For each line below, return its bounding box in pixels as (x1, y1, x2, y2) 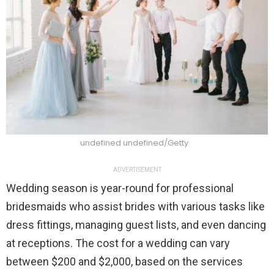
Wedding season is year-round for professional (6, 182, 234, 195)
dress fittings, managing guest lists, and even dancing (6, 218, 266, 232)
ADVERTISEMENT (113, 166, 161, 174)
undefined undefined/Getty (80, 137, 188, 149)
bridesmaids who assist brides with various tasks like (6, 200, 265, 213)
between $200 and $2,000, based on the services (6, 255, 243, 268)
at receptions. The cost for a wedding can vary (6, 237, 230, 250)
